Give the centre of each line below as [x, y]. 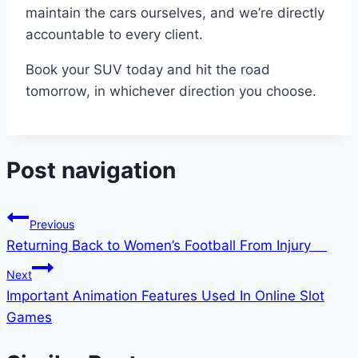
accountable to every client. [116, 35]
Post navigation [91, 171]
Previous [52, 224]
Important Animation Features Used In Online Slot [165, 295]
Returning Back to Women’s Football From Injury [167, 245]
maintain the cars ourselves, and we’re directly [175, 13]
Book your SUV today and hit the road [148, 70]
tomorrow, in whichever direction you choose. [171, 91]
